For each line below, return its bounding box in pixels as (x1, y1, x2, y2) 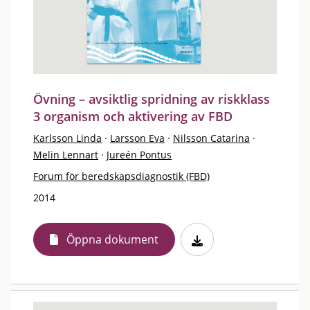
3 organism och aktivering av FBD (33, 108, 232, 125)
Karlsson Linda (33, 131, 102, 145)
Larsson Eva (110, 131, 165, 145)
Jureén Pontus (107, 148, 172, 161)
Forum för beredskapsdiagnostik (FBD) (33, 170, 210, 183)
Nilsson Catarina (173, 131, 250, 145)
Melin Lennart (33, 148, 98, 161)
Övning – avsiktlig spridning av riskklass (33, 91, 270, 107)
